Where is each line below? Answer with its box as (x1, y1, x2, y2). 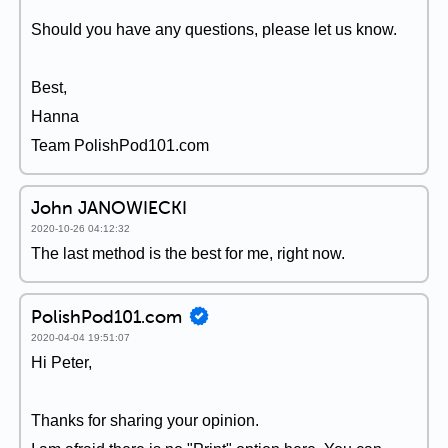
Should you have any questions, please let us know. (31, 21, 397, 38)
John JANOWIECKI (31, 196, 187, 219)
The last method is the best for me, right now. (31, 245, 345, 262)
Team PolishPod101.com (31, 137, 209, 154)
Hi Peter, (31, 354, 92, 371)
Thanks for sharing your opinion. (31, 412, 259, 429)
